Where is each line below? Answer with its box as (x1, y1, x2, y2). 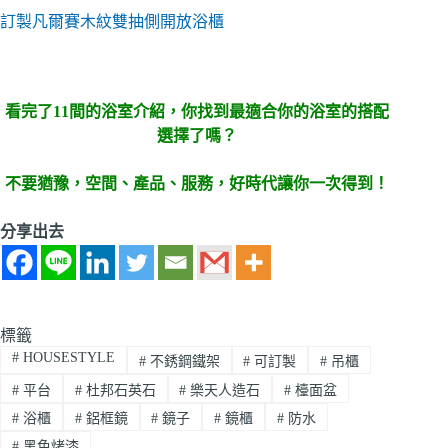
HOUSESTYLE (18, 350, 115, 366)
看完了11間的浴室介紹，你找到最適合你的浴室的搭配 (5, 103, 390, 121)
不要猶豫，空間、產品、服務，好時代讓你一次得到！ (5, 175, 390, 193)
